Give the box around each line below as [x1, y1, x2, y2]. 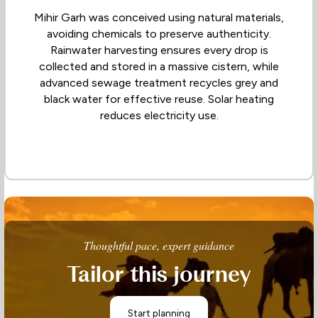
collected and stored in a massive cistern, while [39, 60, 279, 74]
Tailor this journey [67, 261, 251, 288]
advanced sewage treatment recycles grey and [40, 76, 278, 90]
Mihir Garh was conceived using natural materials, [34, 11, 284, 25]
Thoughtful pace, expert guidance [84, 237, 234, 253]
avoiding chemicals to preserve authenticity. [47, 27, 271, 41]
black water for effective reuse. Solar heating [44, 92, 274, 106]
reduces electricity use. [99, 109, 219, 123]
